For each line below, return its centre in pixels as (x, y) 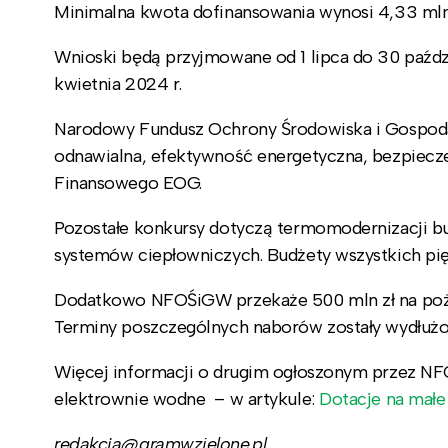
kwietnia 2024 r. (118, 83)
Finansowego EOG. (130, 182)
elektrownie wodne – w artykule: (187, 398)
